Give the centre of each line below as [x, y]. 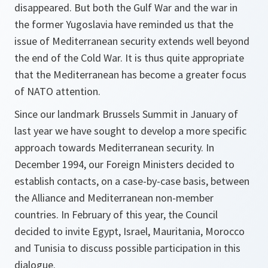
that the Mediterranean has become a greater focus [130, 74]
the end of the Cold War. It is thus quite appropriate [129, 58]
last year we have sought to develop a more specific [130, 131]
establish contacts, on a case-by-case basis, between [132, 181]
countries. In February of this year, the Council [116, 214]
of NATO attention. [57, 91]
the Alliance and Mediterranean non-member [114, 198]
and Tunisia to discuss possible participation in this [127, 248]
